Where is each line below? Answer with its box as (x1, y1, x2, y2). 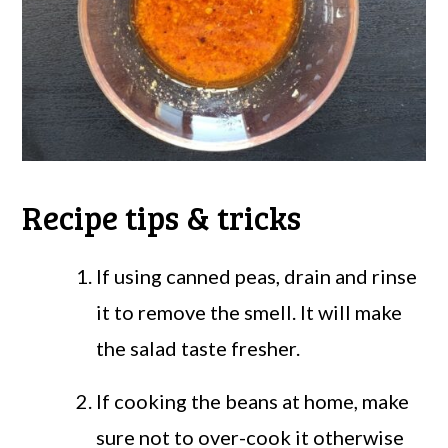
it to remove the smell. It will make (96, 300, 403, 325)
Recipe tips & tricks (22, 195, 302, 240)
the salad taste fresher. (96, 336, 301, 361)
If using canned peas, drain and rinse (96, 264, 418, 289)
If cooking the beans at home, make (96, 389, 410, 414)
